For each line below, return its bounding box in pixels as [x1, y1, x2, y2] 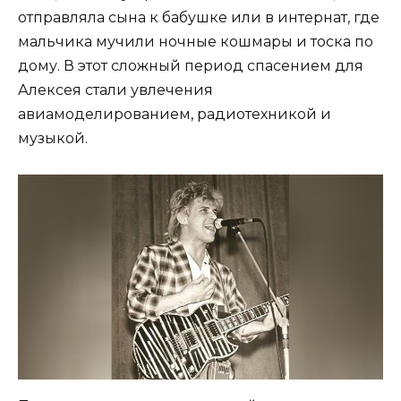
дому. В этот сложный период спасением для [18, 56, 363, 74]
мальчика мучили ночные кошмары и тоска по [18, 32, 373, 50]
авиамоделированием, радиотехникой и [18, 105, 331, 123]
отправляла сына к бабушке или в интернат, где [18, 8, 380, 26]
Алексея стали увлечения [18, 81, 213, 98]
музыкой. [18, 129, 88, 147]
